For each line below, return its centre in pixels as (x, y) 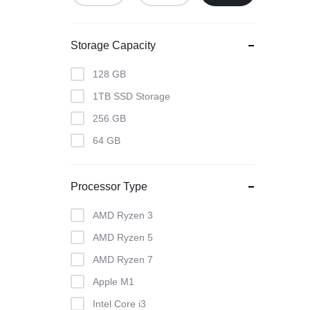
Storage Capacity (113, 45)
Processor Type (109, 186)
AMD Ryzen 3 (123, 215)
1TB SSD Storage (131, 96)
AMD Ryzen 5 (123, 237)
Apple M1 (113, 282)
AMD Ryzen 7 (123, 259)
